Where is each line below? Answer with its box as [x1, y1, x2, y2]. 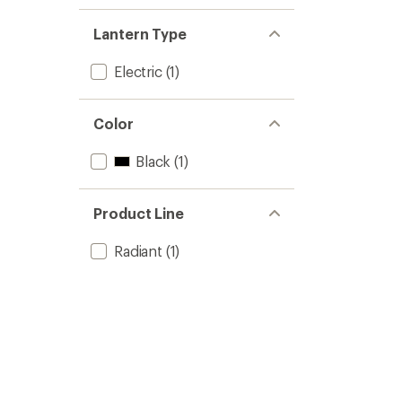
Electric [114, 63, 162, 80]
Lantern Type [93, 25, 188, 42]
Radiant [114, 242, 162, 259]
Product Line [93, 205, 185, 222]
